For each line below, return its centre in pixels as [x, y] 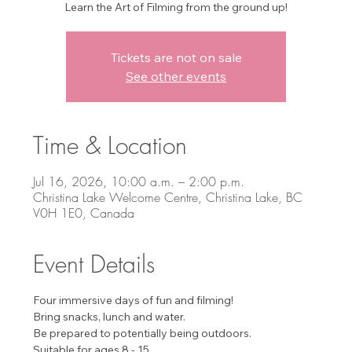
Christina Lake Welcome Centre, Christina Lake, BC [168, 197]
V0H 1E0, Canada [84, 213]
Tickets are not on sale [176, 57]
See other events [176, 76]
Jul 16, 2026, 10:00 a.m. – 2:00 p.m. [139, 181]
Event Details [94, 264]
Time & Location [110, 145]
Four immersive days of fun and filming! [134, 300]
